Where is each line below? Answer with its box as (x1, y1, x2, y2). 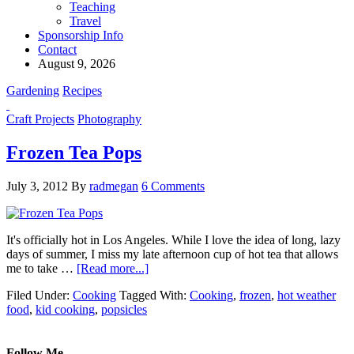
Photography (77, 112, 141, 126)
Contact (38, 43, 77, 56)
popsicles (101, 302, 147, 316)
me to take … (6, 261, 77, 275)
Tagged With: (119, 288, 190, 302)
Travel (70, 14, 101, 28)
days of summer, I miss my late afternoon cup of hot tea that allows (6, 247, 338, 261)
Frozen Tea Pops (6, 141, 141, 163)
